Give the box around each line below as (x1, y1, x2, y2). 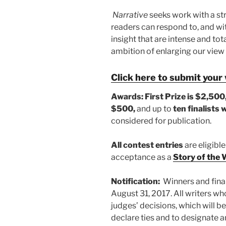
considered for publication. (111, 116, 211, 126)
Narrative (112, 10, 148, 20)
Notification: (111, 176, 160, 186)
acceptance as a (111, 152, 172, 162)
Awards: (111, 91, 143, 101)
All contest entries (111, 140, 183, 150)
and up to (135, 103, 173, 114)
